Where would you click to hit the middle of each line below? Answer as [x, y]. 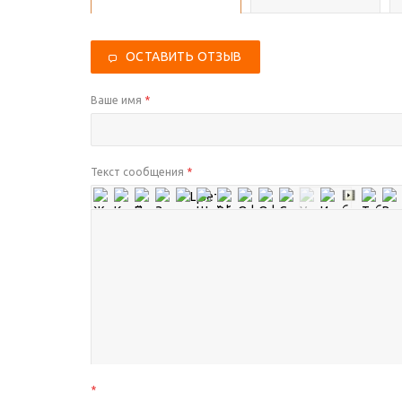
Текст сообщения [137, 172]
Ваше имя [116, 100]
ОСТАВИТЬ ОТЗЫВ [184, 57]
